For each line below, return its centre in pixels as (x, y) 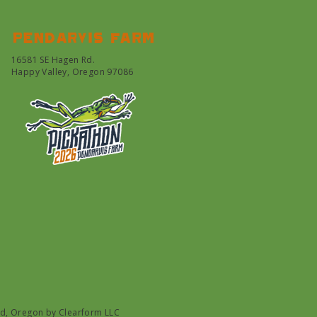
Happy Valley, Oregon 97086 (73, 72)
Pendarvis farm (83, 38)
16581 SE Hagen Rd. (53, 60)
